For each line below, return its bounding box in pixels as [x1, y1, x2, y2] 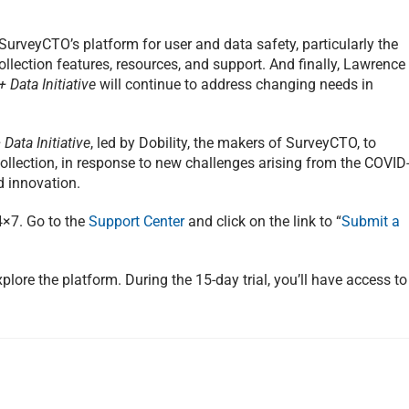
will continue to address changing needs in [96, 76, 373, 94]
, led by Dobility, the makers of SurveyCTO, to [90, 134, 376, 152]
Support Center [89, 213, 184, 231]
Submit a [341, 213, 400, 231]
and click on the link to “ [184, 213, 341, 231]
